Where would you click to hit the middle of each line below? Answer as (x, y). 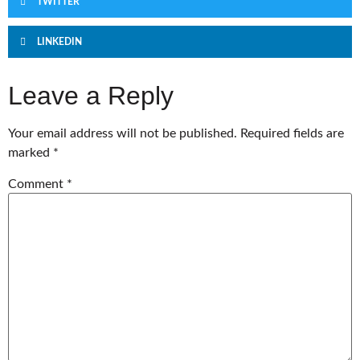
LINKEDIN (59, 41)
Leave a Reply (91, 95)
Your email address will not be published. (123, 133)
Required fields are (292, 133)
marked (31, 152)
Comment (37, 184)
